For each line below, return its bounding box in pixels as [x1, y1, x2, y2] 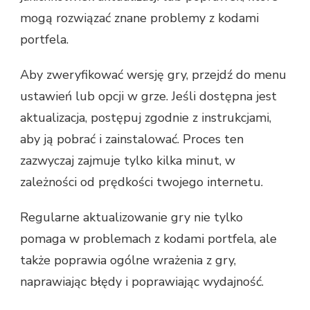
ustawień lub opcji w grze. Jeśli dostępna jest [20, 87, 277, 104]
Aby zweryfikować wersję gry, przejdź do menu [20, 66, 286, 83]
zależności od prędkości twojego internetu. [20, 173, 263, 190]
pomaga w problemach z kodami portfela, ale [20, 230, 277, 247]
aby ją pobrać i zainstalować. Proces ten [20, 130, 244, 147]
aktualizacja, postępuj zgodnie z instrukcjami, [20, 109, 271, 126]
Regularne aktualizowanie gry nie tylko [20, 208, 243, 226]
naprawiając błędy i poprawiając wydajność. [20, 273, 264, 290]
